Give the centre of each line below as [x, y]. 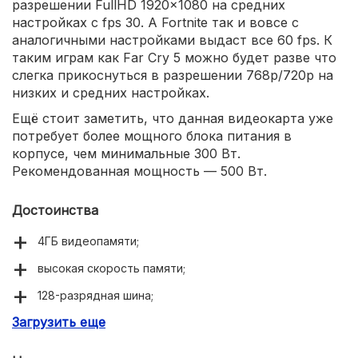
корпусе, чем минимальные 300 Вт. [126, 153]
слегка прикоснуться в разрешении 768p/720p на [173, 75]
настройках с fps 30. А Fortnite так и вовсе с [155, 22]
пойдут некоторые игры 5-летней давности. [162, 349]
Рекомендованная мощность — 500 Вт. [139, 171]
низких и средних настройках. [111, 92]
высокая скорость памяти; [111, 268]
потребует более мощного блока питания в [152, 135]
